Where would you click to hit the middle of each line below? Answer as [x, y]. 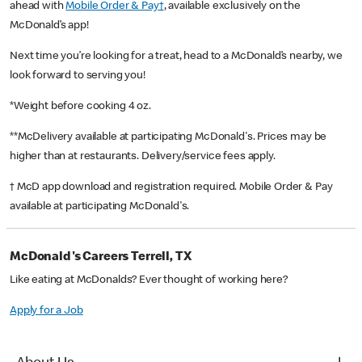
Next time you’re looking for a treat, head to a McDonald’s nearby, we [176, 57]
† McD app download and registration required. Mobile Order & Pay [171, 188]
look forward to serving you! [78, 76]
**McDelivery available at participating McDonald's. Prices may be [168, 138]
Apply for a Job [46, 311]
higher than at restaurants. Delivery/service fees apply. [144, 157]
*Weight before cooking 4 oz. [82, 107]
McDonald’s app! [52, 26]
